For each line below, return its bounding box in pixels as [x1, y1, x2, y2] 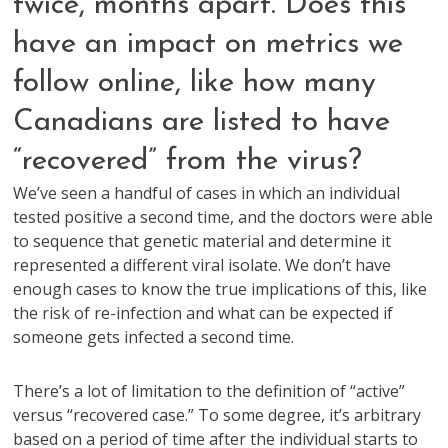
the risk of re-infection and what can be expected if [13, 302, 394, 324]
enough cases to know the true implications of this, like [13, 278, 428, 300]
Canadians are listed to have [13, 107, 391, 138]
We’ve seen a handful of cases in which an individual [13, 182, 401, 204]
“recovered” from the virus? [13, 146, 363, 177]
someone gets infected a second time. [13, 326, 295, 348]
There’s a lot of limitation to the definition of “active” [13, 380, 406, 402]
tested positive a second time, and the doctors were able [13, 206, 434, 228]
